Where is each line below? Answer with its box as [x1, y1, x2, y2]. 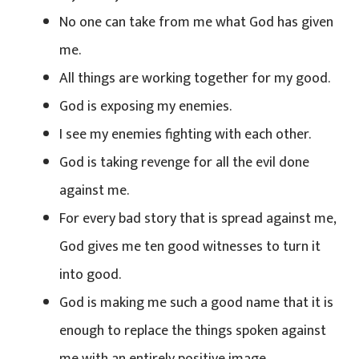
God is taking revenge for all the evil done [59, 150, 309, 175]
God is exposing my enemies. [59, 94, 232, 119]
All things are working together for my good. [59, 66, 330, 91]
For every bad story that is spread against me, [59, 206, 336, 231]
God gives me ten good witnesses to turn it [59, 234, 321, 259]
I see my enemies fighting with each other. [59, 122, 311, 147]
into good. [59, 262, 121, 287]
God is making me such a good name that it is [59, 290, 333, 315]
